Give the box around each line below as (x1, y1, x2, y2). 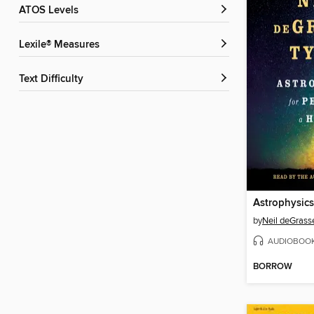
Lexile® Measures (25, 39, 100, 52)
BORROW (253, 261, 292, 273)
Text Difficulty (24, 73, 83, 86)
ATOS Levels (25, 4, 78, 18)
